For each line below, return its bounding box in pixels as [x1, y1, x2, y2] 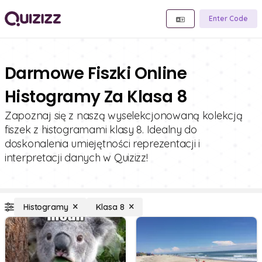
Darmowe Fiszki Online [5, 62, 187, 85]
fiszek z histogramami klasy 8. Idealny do [5, 123, 197, 136]
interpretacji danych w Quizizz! [5, 151, 148, 164]
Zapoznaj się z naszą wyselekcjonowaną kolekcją [5, 109, 243, 122]
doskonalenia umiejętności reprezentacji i [5, 137, 200, 150]
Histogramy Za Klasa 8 [5, 85, 188, 108]
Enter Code [209, 14, 248, 23]
